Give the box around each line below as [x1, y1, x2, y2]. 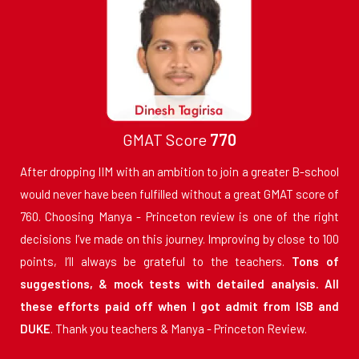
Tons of [292, 254, 340, 269]
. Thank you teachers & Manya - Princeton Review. [50, 321, 307, 337]
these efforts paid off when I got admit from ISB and [20, 299, 339, 314]
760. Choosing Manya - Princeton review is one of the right [20, 209, 339, 224]
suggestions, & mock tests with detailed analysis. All [20, 276, 339, 292]
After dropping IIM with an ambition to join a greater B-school [20, 164, 339, 179]
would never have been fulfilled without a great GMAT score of [20, 187, 339, 202]
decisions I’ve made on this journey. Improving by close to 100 [20, 232, 339, 247]
